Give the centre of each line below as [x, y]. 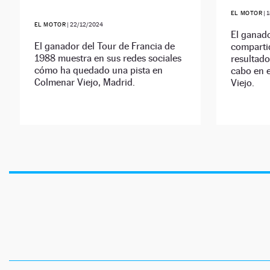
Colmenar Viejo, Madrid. [84, 83]
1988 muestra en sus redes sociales [108, 58]
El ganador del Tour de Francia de [104, 46]
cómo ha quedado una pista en [98, 71]
